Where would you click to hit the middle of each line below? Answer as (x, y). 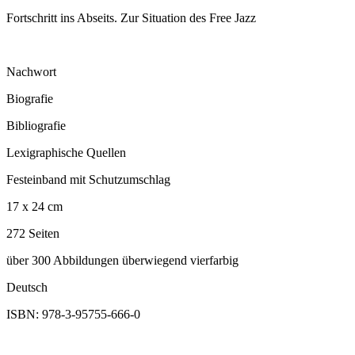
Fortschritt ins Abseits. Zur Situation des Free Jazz (131, 18)
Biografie (30, 99)
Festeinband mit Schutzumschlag (88, 180)
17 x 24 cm (34, 207)
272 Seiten (33, 234)
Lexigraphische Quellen (66, 153)
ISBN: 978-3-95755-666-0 (73, 315)
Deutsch (27, 288)
